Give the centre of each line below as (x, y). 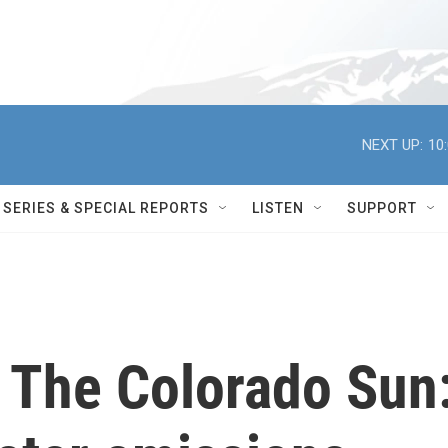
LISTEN (278, 208)
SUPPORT (382, 208)
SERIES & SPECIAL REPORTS (106, 208)
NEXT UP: (392, 144)
